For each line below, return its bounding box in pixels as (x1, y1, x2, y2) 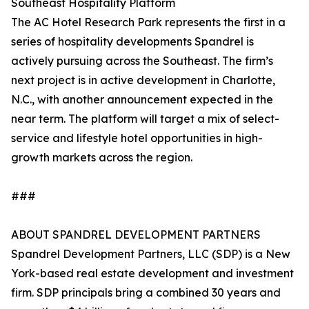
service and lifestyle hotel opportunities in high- (11, 131, 263, 146)
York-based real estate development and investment (11, 266, 294, 281)
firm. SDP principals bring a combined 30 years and (11, 286, 281, 300)
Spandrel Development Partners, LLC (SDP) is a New (11, 247, 290, 261)
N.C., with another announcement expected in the (11, 92, 273, 107)
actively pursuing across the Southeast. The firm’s (11, 54, 273, 68)
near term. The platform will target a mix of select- (11, 112, 279, 126)
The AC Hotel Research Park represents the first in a (11, 15, 286, 30)
